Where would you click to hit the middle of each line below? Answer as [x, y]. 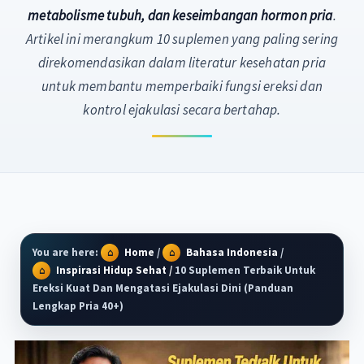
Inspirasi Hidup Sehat [112, 271]
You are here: [67, 253]
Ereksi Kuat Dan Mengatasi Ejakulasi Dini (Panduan [163, 288]
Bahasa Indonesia [232, 253]
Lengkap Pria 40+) [78, 306]
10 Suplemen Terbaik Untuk [244, 271]
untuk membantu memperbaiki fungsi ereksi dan [182, 87]
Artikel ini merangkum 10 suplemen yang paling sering [182, 39]
